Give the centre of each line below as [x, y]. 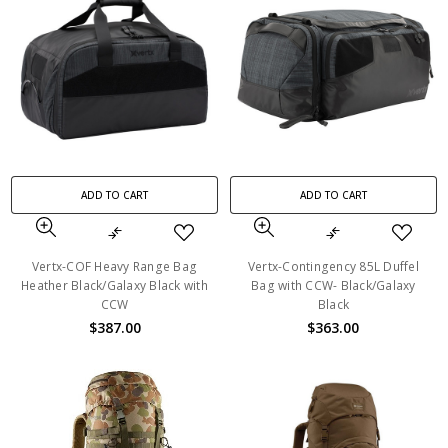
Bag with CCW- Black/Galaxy [333, 285]
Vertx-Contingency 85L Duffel [333, 266]
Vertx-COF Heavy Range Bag [114, 266]
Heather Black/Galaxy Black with [114, 285]
